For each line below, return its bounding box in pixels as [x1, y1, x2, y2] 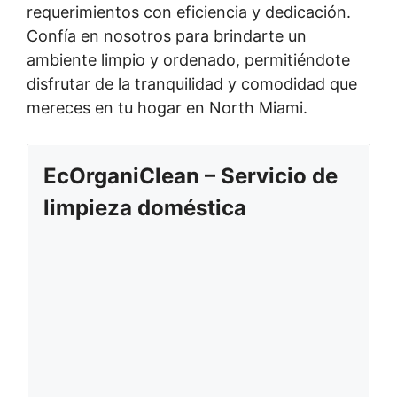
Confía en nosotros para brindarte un [27, 27, 307, 45]
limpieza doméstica [43, 195, 246, 221]
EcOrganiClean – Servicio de [43, 163, 338, 189]
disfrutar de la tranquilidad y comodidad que [27, 74, 357, 93]
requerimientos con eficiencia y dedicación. [27, 3, 351, 21]
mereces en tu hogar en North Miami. [27, 98, 307, 117]
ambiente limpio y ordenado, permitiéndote [27, 51, 350, 69]
